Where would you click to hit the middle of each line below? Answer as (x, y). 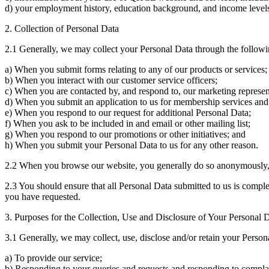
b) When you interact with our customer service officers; (111, 80)
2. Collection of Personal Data (62, 28)
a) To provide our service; (53, 258)
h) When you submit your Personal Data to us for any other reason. (131, 145)
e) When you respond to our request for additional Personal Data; (128, 112)
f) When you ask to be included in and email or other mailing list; (128, 123)
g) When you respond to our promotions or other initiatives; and (125, 134)
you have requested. (43, 196)
